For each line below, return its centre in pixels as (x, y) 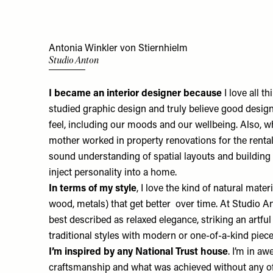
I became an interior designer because (135, 94)
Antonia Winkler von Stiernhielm (118, 49)
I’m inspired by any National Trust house (138, 252)
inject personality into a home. (114, 173)
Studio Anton (74, 60)
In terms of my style (93, 189)
